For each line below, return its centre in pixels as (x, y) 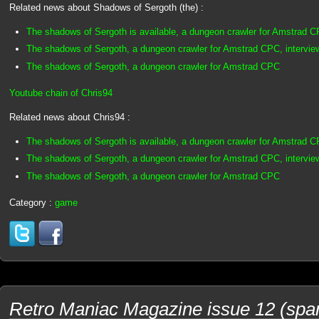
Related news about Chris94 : (69, 117)
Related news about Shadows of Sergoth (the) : (106, 8)
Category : (32, 203)
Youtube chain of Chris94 (61, 93)
